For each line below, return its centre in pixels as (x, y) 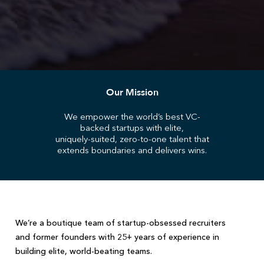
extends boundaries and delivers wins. (132, 150)
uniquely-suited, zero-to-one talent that (132, 139)
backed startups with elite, (132, 128)
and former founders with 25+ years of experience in (118, 237)
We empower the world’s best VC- (132, 117)
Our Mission (132, 93)
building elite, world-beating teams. (84, 251)
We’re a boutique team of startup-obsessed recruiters (121, 223)
